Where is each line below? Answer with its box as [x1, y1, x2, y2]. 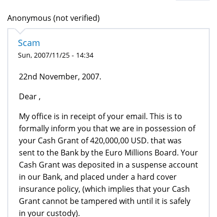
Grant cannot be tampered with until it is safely [19, 195, 190, 206]
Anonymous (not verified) [7, 12, 100, 23]
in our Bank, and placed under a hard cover [19, 171, 177, 182]
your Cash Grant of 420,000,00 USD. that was [19, 135, 182, 146]
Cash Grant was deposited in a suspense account [19, 159, 198, 170]
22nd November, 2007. [19, 71, 101, 82]
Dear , [19, 91, 41, 102]
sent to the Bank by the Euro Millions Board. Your [19, 147, 198, 158]
